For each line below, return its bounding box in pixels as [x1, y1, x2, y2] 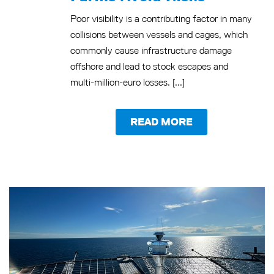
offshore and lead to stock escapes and [70, 59, 228, 73]
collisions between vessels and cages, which [70, 28, 248, 41]
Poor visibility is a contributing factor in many [70, 12, 252, 25]
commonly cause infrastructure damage [70, 43, 232, 57]
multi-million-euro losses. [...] [70, 75, 185, 89]
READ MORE [130, 113, 193, 128]
